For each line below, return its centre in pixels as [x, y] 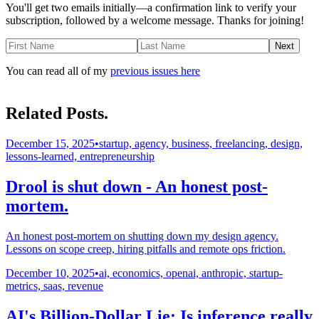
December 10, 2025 [50, 273]
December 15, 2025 [50, 143]
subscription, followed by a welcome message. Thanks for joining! [155, 21]
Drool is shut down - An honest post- [137, 186]
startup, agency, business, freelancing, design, [201, 143]
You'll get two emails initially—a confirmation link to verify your [151, 8]
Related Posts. [57, 113]
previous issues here [155, 71]
